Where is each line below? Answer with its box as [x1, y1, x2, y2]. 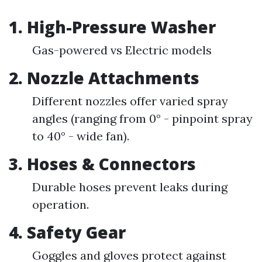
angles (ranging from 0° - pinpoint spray [32, 111, 253, 126]
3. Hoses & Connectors [9, 153, 196, 175]
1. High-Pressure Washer [9, 16, 216, 38]
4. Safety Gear [9, 221, 126, 243]
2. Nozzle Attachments [9, 67, 199, 89]
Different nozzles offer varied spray [32, 94, 228, 108]
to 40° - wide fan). [32, 129, 129, 143]
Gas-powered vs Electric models [32, 43, 212, 57]
